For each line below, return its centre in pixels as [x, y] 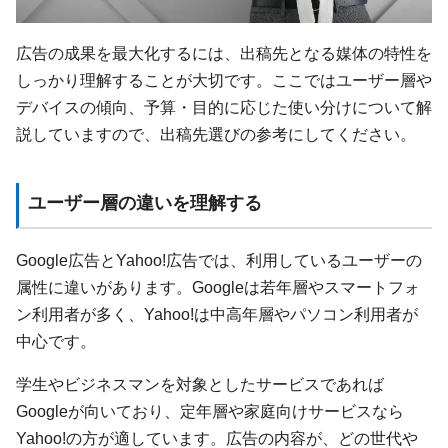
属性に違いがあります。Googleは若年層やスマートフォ [218, 286]
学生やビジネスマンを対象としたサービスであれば [200, 384]
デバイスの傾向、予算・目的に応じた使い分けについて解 [224, 106]
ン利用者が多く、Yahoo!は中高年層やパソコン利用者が [217, 313]
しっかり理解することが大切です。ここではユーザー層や [224, 79]
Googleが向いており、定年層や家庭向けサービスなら [210, 411]
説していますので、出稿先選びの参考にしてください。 [216, 133]
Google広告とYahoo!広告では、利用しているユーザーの [219, 259]
